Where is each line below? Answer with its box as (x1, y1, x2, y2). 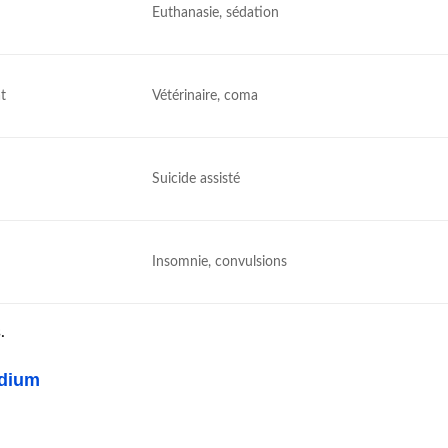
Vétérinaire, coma (152, 88, 259, 104)
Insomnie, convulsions (152, 254, 288, 270)
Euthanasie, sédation (152, 5, 280, 21)
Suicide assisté (152, 171, 241, 187)
